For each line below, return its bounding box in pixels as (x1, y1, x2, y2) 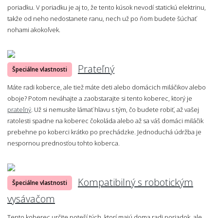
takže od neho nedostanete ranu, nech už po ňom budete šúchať (7, 14, 197, 23)
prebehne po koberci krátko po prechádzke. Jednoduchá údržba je (7, 127, 201, 136)
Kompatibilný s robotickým (78, 175, 193, 189)
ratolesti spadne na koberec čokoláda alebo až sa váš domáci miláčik (7, 116, 203, 125)
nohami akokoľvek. (7, 25, 60, 34)
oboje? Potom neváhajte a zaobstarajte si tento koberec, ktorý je (7, 93, 192, 103)
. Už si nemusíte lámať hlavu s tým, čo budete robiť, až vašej (31, 105, 199, 114)
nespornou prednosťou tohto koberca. (7, 138, 120, 147)
